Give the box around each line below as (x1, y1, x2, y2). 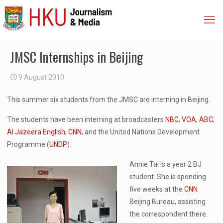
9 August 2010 (18, 73, 64, 81)
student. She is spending (129, 173, 207, 181)
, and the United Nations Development (82, 128, 200, 136)
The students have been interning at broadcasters (7, 115, 166, 123)
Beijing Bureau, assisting (129, 198, 206, 206)
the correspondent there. (129, 210, 208, 218)
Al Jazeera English (7, 128, 66, 136)
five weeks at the (129, 185, 185, 193)
